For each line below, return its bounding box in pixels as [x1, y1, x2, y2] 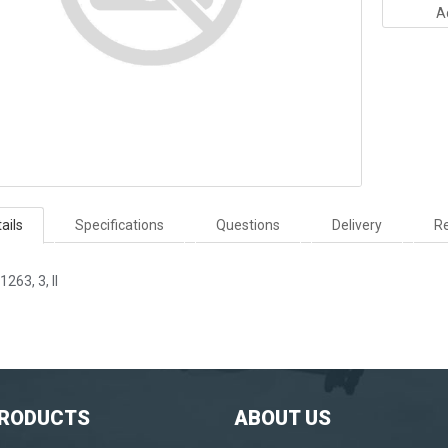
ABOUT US [234, 405, 331, 430]
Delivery [332, 216, 382, 233]
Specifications [75, 216, 164, 233]
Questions [216, 216, 280, 233]
